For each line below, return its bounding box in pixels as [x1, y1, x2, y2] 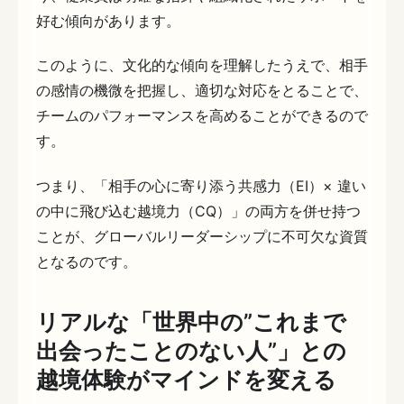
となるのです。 [36, 252, 137, 271]
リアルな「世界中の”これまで [36, 308, 346, 336]
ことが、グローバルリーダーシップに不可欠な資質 [36, 226, 368, 245]
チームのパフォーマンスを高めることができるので [36, 106, 368, 125]
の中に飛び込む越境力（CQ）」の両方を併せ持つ [36, 201, 361, 220]
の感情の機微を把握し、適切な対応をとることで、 [36, 81, 368, 100]
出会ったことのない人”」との [36, 337, 346, 365]
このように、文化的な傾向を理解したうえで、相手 [36, 56, 368, 75]
